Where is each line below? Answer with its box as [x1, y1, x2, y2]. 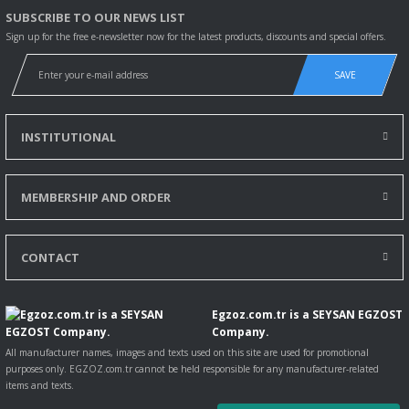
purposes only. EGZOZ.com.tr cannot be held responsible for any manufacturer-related [5, 362, 379, 375]
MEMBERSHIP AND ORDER [21, 188, 171, 205]
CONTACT [21, 248, 79, 266]
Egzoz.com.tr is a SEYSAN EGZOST [212, 306, 404, 321]
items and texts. [5, 378, 74, 392]
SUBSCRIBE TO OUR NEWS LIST [5, 8, 185, 26]
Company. [212, 323, 269, 339]
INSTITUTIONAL [21, 128, 116, 145]
